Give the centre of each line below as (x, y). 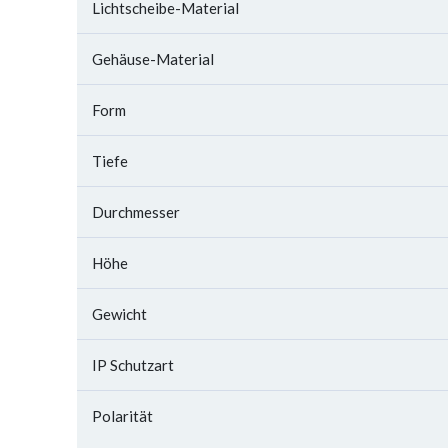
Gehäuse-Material (153, 59)
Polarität (122, 416)
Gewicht (119, 314)
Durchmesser (136, 212)
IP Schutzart (133, 365)
